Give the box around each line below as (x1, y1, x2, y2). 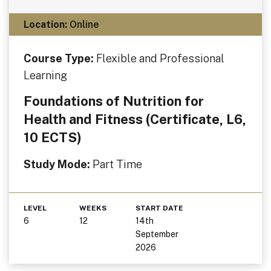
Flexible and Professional (96, 51, 224, 65)
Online (67, 18, 99, 30)
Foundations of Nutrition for (23, 93, 204, 109)
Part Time (92, 157, 142, 171)
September (135, 229, 178, 239)
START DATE (135, 203, 183, 212)
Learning (23, 68, 67, 82)
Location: (23, 18, 67, 30)
